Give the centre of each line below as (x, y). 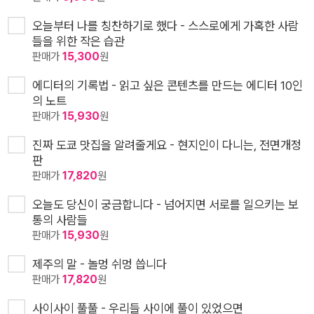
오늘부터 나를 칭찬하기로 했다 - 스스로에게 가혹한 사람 (165, 26)
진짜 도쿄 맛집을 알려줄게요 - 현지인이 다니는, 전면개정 (167, 145)
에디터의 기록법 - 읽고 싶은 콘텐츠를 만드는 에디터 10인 (168, 86)
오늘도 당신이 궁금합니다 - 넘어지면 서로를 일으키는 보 (165, 205)
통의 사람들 (60, 220)
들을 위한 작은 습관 (78, 41)
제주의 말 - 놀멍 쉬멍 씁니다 (100, 264)
